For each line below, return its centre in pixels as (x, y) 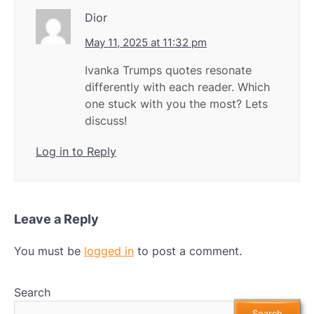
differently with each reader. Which (177, 87)
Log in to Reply (76, 152)
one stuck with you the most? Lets (176, 104)
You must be (49, 251)
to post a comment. (188, 251)
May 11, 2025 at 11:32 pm (146, 43)
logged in (109, 251)
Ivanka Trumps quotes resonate (168, 70)
